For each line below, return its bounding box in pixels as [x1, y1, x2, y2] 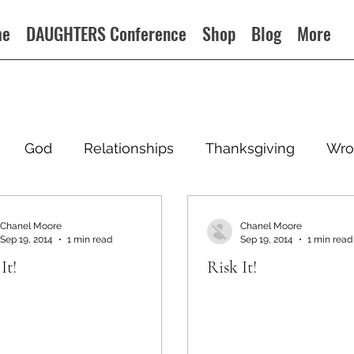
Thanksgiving [205, 139, 295, 156]
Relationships [84, 139, 174, 156]
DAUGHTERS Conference [26, 21, 187, 46]
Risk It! [207, 257, 257, 277]
